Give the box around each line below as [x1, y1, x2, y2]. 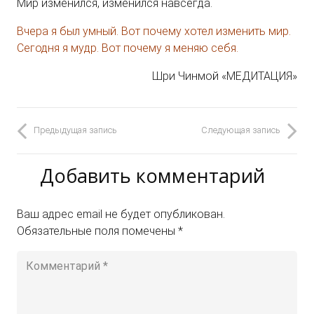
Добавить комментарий [39, 162, 270, 189]
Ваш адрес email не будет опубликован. [17, 207, 225, 221]
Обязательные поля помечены [17, 224, 178, 238]
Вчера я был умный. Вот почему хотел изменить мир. [17, 24, 291, 38]
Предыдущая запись [34, 125, 117, 136]
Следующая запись [201, 125, 280, 136]
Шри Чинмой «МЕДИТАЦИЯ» [152, 69, 297, 83]
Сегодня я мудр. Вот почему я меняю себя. [17, 41, 238, 55]
